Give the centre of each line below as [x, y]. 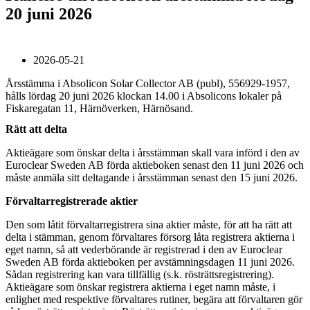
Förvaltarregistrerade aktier [72, 201]
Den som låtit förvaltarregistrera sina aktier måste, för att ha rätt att [149, 224]
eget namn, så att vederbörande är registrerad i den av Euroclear [144, 249]
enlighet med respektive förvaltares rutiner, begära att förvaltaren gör [154, 299]
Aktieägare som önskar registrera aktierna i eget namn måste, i [140, 286]
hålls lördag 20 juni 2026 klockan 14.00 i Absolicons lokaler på [144, 95]
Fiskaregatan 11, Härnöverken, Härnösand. [99, 108]
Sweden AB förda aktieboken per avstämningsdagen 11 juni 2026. [150, 262]
